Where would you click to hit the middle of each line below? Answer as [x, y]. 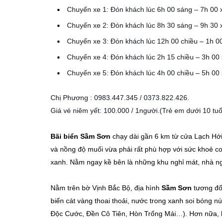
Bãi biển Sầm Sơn [81, 137]
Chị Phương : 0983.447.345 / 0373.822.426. [120, 98]
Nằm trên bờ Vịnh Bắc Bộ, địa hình [106, 188]
